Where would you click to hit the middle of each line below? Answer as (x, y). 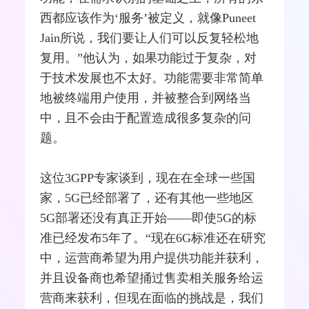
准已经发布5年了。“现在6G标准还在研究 (153, 238)
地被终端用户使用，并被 (109, 98)
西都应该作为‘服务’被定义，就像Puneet (148, 18)
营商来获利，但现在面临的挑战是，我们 (152, 298)
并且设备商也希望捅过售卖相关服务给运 (152, 278)
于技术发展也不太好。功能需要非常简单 (152, 78)
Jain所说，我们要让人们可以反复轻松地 (150, 38)
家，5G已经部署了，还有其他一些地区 (147, 198)
